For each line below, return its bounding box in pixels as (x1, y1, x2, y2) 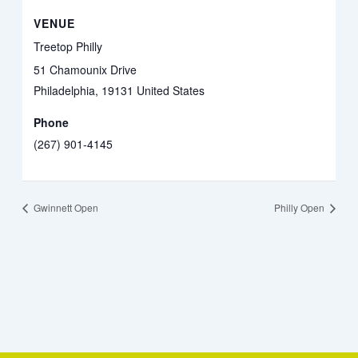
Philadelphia (34, 82, 96, 98)
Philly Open (274, 201, 328, 215)
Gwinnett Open (30, 201, 98, 215)
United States (137, 82, 205, 98)
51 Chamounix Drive (34, 61, 137, 78)
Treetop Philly (34, 38, 103, 54)
